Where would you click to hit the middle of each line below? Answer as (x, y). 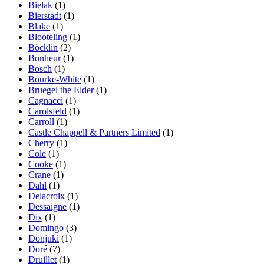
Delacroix (47, 196)
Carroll (41, 122)
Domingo (46, 228)
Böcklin (43, 48)
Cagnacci (46, 101)
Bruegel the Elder (61, 90)
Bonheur (44, 58)
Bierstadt (45, 16)
